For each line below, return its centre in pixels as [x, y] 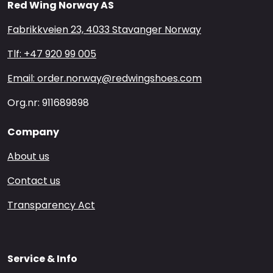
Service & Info [42, 259]
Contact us [34, 181]
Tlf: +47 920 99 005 [52, 54]
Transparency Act [51, 205]
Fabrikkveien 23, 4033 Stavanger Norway [104, 30]
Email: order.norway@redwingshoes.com [105, 78]
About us [28, 156]
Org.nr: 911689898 [48, 103]
